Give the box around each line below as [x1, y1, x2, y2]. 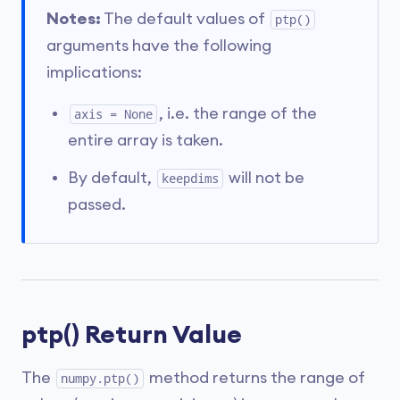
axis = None [74, 107, 153, 121]
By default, [68, 170, 155, 186]
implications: [46, 64, 142, 80]
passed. [68, 196, 126, 212]
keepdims [162, 171, 219, 186]
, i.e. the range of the [159, 105, 317, 121]
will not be [225, 170, 304, 186]
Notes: [46, 11, 101, 27]
